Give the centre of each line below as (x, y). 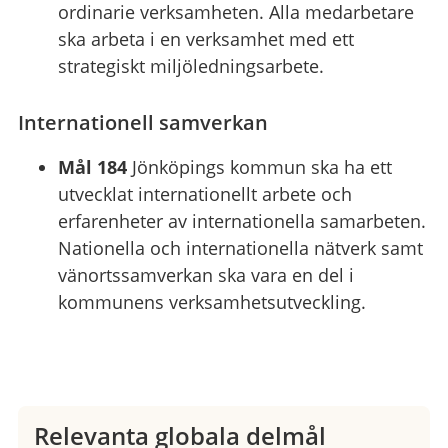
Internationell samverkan (142, 122)
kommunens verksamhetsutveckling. (211, 301)
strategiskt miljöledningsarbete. (190, 65)
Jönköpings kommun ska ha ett (259, 166)
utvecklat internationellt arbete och (204, 193)
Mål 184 (92, 166)
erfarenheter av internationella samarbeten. (241, 220)
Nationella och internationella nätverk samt (240, 247)
